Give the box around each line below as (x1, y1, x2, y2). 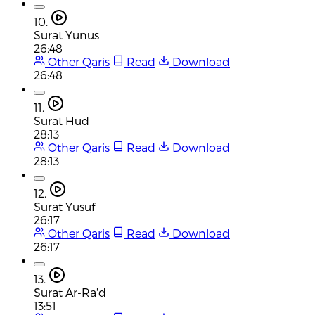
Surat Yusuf (34, 199, 95, 213)
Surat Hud (34, 113, 89, 127)
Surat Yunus (34, 27, 99, 41)
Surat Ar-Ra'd (34, 285, 106, 299)
